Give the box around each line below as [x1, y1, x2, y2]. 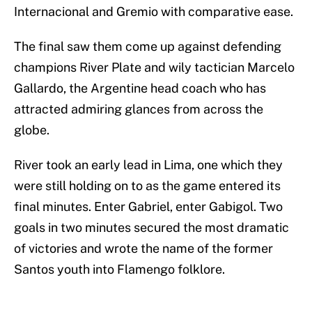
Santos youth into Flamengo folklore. [14, 262, 225, 277]
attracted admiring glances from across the [14, 102, 263, 117]
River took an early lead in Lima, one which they [14, 157, 283, 173]
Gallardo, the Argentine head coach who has [14, 81, 266, 96]
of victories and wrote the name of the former [14, 241, 273, 256]
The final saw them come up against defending [14, 39, 281, 54]
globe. [14, 123, 49, 138]
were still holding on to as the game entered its [14, 178, 281, 194]
